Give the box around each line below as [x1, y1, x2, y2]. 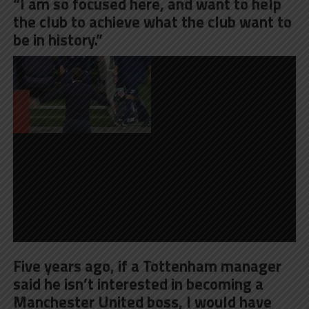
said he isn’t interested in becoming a [12, 272, 263, 296]
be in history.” [12, 28, 103, 52]
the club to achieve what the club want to [12, 10, 292, 34]
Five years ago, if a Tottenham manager [12, 254, 281, 278]
